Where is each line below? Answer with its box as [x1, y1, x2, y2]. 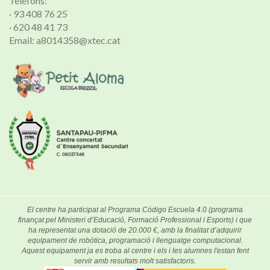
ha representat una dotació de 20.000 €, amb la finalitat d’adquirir [28, 226, 242, 235]
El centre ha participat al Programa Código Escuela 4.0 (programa [27, 206, 243, 215]
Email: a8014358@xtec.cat [9, 34, 121, 46]
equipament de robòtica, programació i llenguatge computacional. [27, 236, 243, 245]
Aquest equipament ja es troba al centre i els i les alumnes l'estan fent [21, 246, 249, 256]
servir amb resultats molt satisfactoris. [74, 257, 196, 266]
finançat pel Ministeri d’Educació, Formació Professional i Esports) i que [18, 216, 252, 225]
